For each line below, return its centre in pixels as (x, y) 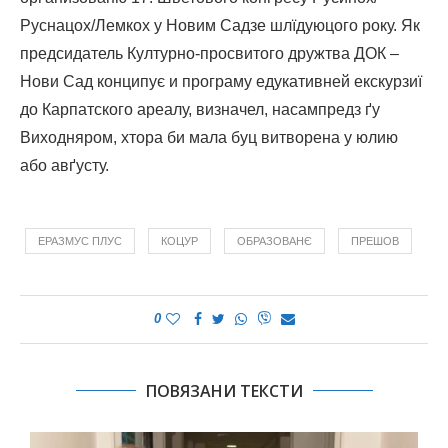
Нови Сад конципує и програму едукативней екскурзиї (221, 81)
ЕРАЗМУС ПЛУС (80, 240)
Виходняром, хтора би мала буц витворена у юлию (209, 137)
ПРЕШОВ (375, 240)
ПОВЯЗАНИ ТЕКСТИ (224, 390)
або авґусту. (64, 165)
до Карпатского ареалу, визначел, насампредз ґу (200, 109)
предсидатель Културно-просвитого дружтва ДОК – (209, 53)
